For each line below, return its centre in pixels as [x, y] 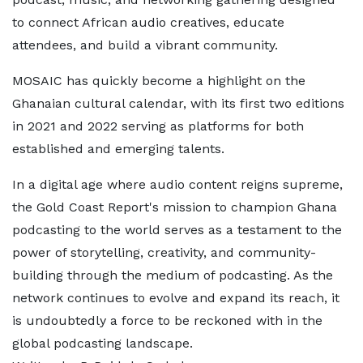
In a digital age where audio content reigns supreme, [177, 184]
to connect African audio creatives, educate [148, 22]
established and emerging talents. [118, 149]
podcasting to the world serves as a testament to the [177, 230]
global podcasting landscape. [102, 343]
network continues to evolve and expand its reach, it [176, 298]
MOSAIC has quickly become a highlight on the [159, 81]
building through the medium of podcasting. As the [173, 275]
